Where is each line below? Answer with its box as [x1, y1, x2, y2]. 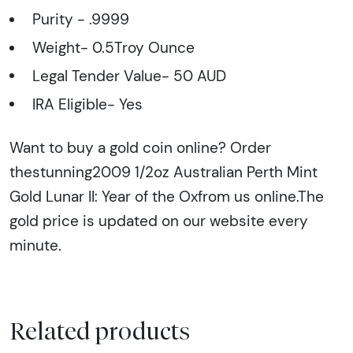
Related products [9, 317, 190, 346]
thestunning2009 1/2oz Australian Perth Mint [9, 162, 318, 181]
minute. [9, 235, 61, 255]
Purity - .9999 [32, 9, 129, 29]
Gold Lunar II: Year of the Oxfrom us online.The [9, 186, 324, 206]
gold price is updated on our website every [9, 210, 308, 230]
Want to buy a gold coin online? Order [9, 137, 271, 157]
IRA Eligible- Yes [32, 94, 143, 113]
